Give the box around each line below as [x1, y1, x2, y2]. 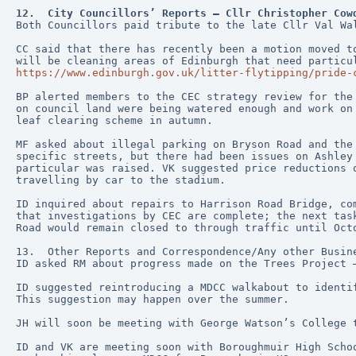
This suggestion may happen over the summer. [16, 293, 289, 305]
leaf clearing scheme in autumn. [16, 114, 213, 126]
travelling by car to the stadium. [16, 174, 226, 186]
